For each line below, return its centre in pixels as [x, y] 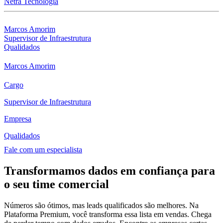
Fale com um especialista [43, 150]
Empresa [18, 119]
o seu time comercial [56, 184]
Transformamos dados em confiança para [110, 171]
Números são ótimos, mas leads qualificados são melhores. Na [101, 206]
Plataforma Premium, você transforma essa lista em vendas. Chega [108, 215]
